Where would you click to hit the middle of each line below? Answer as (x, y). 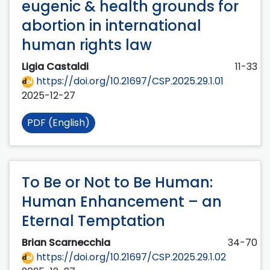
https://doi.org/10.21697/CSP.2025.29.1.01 (129, 81)
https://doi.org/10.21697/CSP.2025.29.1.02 (130, 257)
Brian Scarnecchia (67, 243)
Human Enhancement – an (122, 202)
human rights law (87, 45)
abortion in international (111, 26)
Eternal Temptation (93, 221)
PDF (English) (58, 123)
